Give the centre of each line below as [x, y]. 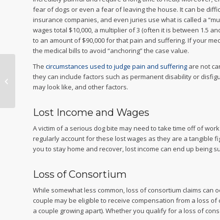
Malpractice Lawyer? [47, 86]
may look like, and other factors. [81, 87]
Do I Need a [34, 76]
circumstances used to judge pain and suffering [117, 67]
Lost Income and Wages [91, 113]
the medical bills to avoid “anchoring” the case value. [111, 51]
